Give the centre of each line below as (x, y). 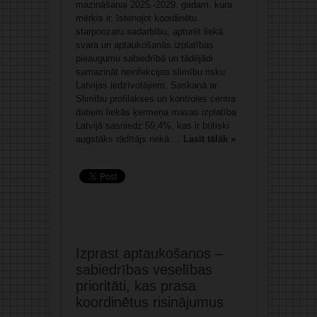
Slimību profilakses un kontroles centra (155, 99)
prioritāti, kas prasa (136, 286)
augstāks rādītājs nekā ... (129, 139)
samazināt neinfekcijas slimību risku (150, 72)
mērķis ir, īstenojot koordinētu (136, 18)
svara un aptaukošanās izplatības (144, 45)
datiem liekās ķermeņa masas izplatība (156, 113)
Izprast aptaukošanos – (149, 254)
